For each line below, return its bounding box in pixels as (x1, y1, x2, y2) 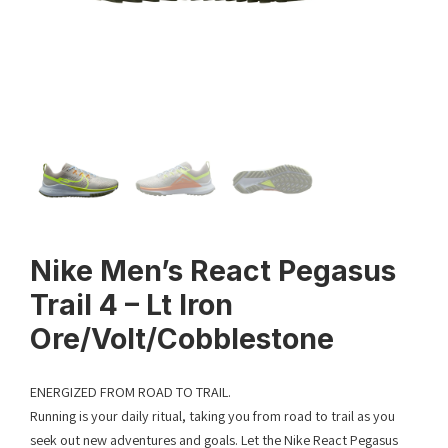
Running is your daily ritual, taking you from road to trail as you (30, 407, 395, 425)
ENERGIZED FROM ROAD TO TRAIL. (30, 383, 231, 401)
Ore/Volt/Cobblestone (30, 322, 334, 356)
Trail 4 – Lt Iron (30, 288, 233, 322)
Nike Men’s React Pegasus (30, 254, 396, 288)
